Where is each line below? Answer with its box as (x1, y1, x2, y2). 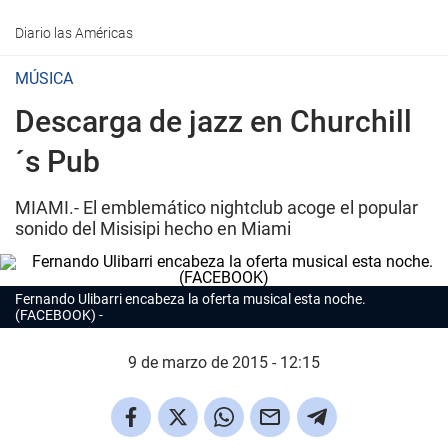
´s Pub (15, 144, 100, 179)
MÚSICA (15, 69, 73, 88)
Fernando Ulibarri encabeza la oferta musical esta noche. (15, 291, 366, 307)
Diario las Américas (15, 25, 133, 41)
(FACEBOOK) (15, 307, 96, 323)
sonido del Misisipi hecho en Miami (15, 218, 291, 239)
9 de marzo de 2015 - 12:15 (128, 353, 320, 372)
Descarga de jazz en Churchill (15, 104, 412, 139)
